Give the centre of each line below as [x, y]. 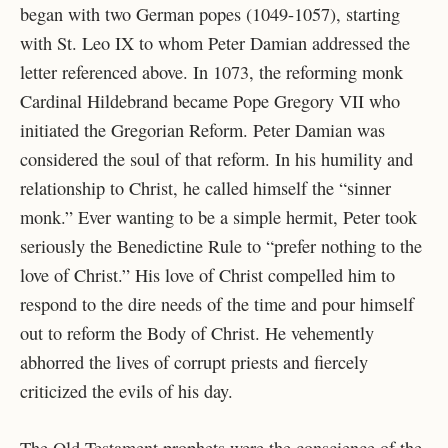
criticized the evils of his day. [126, 391]
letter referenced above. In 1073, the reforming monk [211, 72]
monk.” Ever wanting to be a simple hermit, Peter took [218, 217]
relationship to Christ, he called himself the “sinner [205, 188]
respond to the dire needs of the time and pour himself [217, 304]
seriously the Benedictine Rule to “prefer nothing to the [221, 246]
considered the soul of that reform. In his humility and [216, 159]
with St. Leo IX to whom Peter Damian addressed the [215, 43]
